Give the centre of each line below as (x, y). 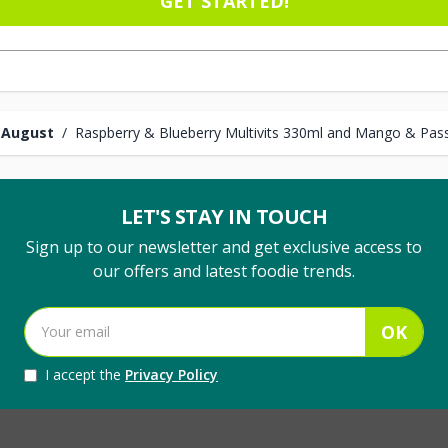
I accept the (85, 374)
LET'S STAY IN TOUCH (224, 216)
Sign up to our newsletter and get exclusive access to (224, 247)
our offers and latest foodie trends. (224, 271)
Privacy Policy (171, 374)
